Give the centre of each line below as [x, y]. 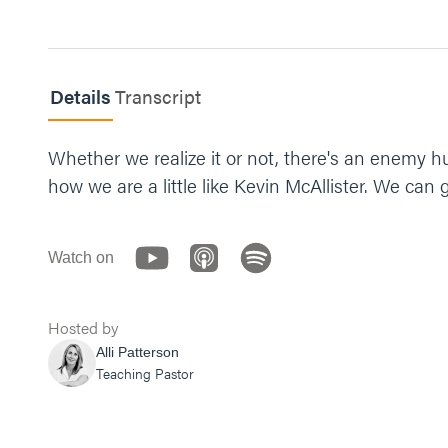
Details [80, 96]
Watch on [81, 257]
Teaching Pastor [145, 373]
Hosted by [83, 327]
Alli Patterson [137, 352]
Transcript [158, 96]
